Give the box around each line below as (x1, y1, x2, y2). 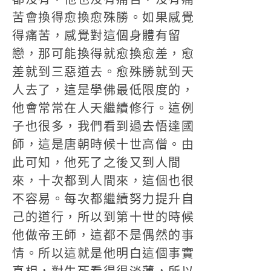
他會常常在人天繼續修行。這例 (12, 102, 194, 115)
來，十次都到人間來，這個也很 (12, 174, 194, 188)
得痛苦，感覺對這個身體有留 (12, 29, 181, 42)
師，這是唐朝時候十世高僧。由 (12, 138, 194, 151)
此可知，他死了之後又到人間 (12, 156, 181, 169)
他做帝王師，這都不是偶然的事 (12, 229, 194, 242)
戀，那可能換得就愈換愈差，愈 (12, 47, 194, 60)
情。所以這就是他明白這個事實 (12, 247, 194, 260)
